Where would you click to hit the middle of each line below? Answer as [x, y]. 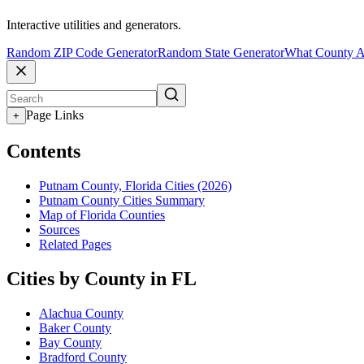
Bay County [70, 342]
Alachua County [81, 313]
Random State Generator [221, 53]
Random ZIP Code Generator [82, 53]
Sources [59, 229]
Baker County [75, 327]
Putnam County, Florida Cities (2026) [135, 185]
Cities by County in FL [102, 278]
